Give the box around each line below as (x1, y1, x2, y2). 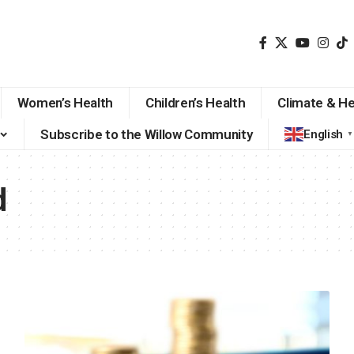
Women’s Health (17, 94, 114, 111)
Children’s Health (145, 94, 246, 111)
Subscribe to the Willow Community (40, 126, 253, 142)
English (303, 127, 343, 141)
